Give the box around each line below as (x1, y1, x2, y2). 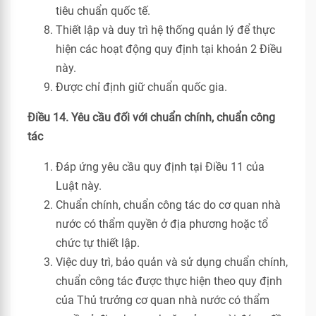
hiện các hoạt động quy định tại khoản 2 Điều (56, 42, 282, 56)
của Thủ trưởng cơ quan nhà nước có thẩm (56, 293, 269, 307)
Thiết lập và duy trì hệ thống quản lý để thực (56, 23, 275, 37)
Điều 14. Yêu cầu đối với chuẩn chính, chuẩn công (28, 111, 275, 124)
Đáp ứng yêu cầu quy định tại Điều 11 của (56, 160, 265, 174)
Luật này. (56, 179, 102, 193)
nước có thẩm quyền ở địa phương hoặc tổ (56, 217, 268, 231)
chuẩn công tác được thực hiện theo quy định (56, 274, 282, 288)
